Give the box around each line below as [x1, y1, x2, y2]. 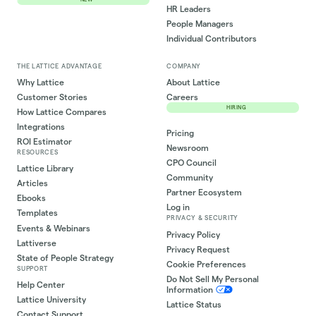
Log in [166, 202, 190, 212]
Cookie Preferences [166, 259, 247, 269]
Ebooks [17, 193, 47, 203]
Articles [17, 178, 49, 188]
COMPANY [166, 63, 202, 71]
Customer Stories [17, 92, 88, 102]
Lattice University [17, 294, 87, 304]
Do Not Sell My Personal [166, 274, 260, 284]
